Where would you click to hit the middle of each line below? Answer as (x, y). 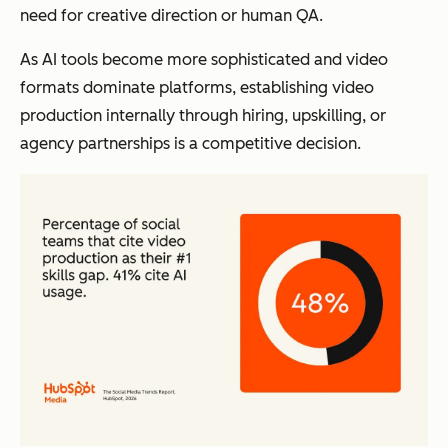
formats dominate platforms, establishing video (197, 87)
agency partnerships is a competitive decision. (190, 143)
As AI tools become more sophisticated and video (204, 59)
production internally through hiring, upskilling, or (203, 115)
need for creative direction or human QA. (171, 15)
